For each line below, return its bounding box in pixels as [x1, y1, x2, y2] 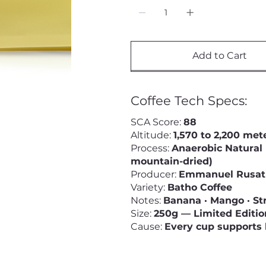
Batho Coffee [167, 182, 232, 194]
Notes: [130, 195, 163, 207]
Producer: [130, 169, 179, 180]
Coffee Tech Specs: [130, 93, 247, 109]
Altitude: [130, 129, 173, 141]
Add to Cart [192, 50, 247, 62]
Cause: [130, 221, 164, 233]
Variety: [130, 182, 167, 194]
